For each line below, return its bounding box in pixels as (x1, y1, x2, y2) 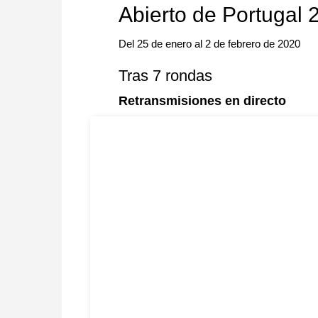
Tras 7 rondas (119, 67, 212, 85)
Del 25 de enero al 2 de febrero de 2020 (119, 38, 300, 50)
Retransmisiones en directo (119, 94, 290, 109)
